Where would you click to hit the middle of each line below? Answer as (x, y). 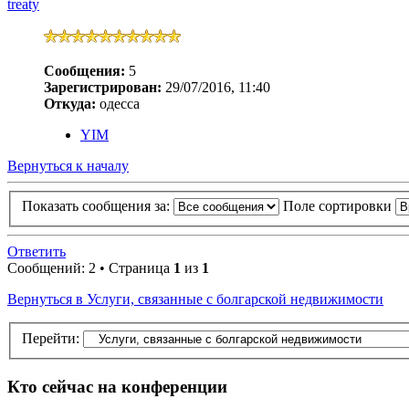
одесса (118, 103)
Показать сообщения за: (98, 206)
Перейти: (51, 339)
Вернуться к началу (68, 165)
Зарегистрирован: (103, 87)
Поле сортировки (339, 206)
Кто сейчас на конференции (117, 386)
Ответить (37, 252)
